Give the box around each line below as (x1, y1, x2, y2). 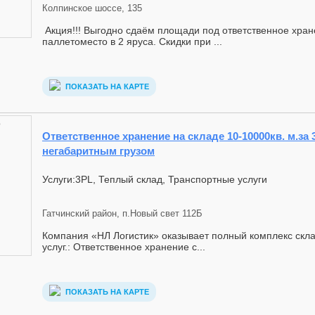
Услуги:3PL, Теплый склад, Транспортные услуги (42, 174, 267, 185)
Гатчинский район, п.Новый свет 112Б (42, 208, 202, 219)
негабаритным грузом (42, 145, 155, 157)
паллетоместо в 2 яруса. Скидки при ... (42, 36, 222, 47)
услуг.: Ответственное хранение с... (42, 241, 205, 252)
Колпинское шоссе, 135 (42, 3, 142, 13)
